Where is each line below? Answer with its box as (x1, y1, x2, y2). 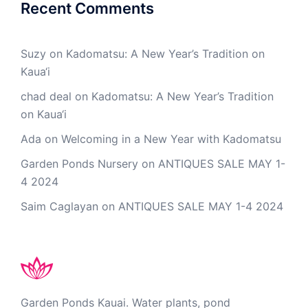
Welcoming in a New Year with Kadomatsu (61, 131, 281, 146)
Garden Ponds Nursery (21, 156, 138, 170)
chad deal (21, 89, 71, 103)
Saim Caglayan (21, 199, 98, 213)
